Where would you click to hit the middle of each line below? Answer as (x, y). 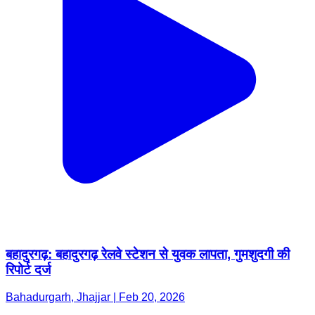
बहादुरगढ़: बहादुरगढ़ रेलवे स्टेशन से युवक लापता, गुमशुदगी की (148, 255)
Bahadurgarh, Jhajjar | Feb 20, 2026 (95, 297)
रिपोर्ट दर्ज (28, 270)
